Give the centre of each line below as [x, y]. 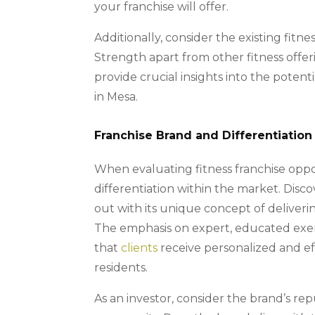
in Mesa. [116, 97]
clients [140, 248]
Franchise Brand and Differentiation [204, 136]
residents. [121, 268]
